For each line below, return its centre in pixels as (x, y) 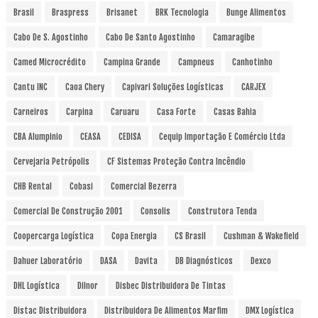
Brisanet (122, 12)
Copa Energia (134, 236)
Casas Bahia (235, 112)
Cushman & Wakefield (261, 236)
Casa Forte (176, 112)
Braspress (70, 12)
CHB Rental (32, 186)
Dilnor (87, 286)
